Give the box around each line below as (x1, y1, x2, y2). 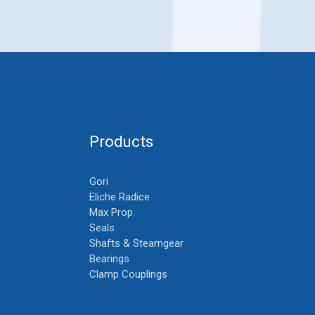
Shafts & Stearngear (89, 236, 184, 250)
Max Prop (89, 205, 133, 219)
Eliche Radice (89, 190, 150, 203)
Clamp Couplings (89, 267, 167, 281)
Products (89, 131, 153, 150)
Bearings (89, 252, 129, 265)
